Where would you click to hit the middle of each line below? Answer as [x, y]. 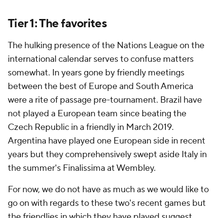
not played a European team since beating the [97, 114]
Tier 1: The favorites [57, 24]
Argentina [27, 141]
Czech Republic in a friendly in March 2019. [91, 127]
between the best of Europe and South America [100, 86]
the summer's [35, 168]
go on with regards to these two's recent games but [107, 203]
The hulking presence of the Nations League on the [106, 45]
